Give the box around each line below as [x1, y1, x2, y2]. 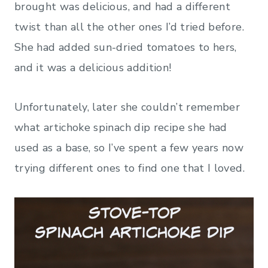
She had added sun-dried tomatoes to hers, [14, 39, 237, 54]
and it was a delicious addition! [14, 60, 172, 75]
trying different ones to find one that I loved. [14, 160, 245, 175]
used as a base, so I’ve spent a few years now [14, 140, 244, 155]
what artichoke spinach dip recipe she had [14, 120, 227, 135]
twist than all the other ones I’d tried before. [14, 19, 244, 34]
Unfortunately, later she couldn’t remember [14, 99, 240, 114]
